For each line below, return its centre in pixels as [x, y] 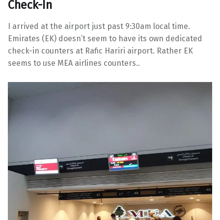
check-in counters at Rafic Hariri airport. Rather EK [100, 51]
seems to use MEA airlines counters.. [74, 63]
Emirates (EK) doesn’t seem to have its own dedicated [105, 39]
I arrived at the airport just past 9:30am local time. [99, 27]
